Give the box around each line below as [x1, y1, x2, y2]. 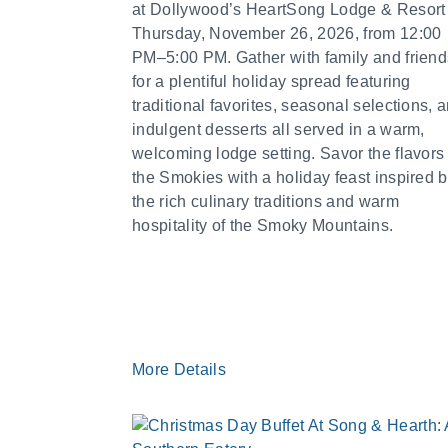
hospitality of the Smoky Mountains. [132, 217, 394, 234]
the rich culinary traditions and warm [132, 193, 399, 210]
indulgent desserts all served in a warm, [132, 121, 425, 138]
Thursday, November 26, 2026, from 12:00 [132, 25, 442, 42]
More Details [132, 361, 231, 378]
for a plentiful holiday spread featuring [132, 73, 411, 90]
